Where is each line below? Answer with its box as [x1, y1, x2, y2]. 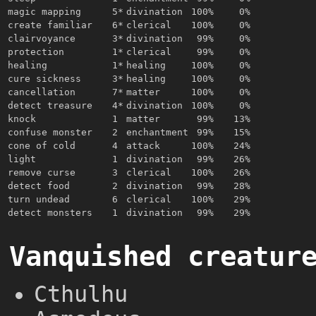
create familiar [8, 20, 92, 30]
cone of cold [8, 140, 75, 151]
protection [8, 47, 64, 57]
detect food [8, 181, 70, 191]
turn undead [8, 194, 70, 205]
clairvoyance [8, 33, 75, 44]
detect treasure [8, 100, 92, 111]
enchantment [126, 127, 188, 138]
